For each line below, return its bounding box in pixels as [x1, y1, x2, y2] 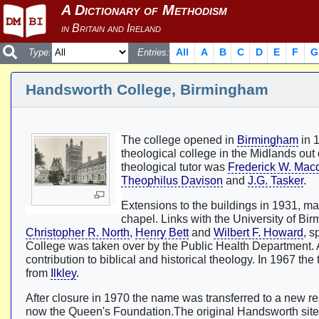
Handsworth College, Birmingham [26, 81, 268, 98]
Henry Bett [135, 226, 189, 239]
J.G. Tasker [248, 174, 303, 187]
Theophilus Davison [121, 174, 223, 187]
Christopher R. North [26, 226, 130, 239]
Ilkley [51, 267, 76, 279]
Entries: [137, 46, 169, 58]
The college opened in [121, 134, 237, 146]
